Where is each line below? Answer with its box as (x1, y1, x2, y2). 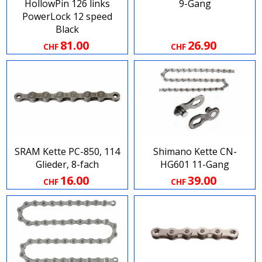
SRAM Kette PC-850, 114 (15, 145, 120, 158)
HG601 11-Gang (160, 158, 229, 171)
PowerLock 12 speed (22, 10, 112, 23)
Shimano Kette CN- (153, 145, 237, 158)
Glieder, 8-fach (36, 158, 99, 171)
